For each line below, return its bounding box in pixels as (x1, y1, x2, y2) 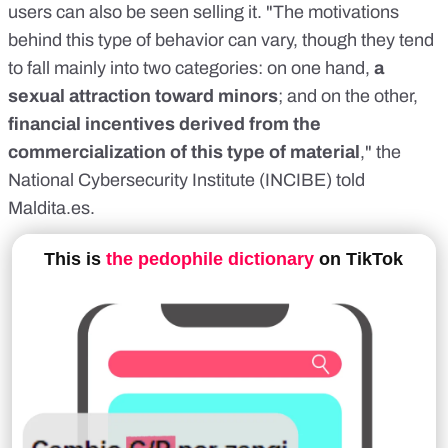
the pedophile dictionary (106, 249, 315, 269)
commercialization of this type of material (8, 142, 360, 162)
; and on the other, (278, 86, 418, 106)
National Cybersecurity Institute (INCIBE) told (8, 170, 365, 190)
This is (44, 249, 107, 269)
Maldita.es (8, 198, 90, 218)
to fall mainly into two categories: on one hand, (8, 58, 370, 78)
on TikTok (314, 249, 404, 269)
